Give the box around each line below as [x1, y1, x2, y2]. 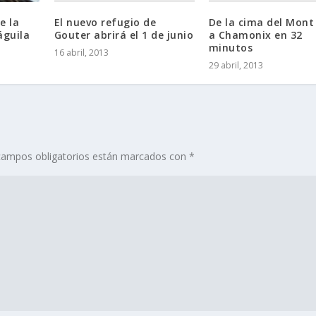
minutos [208, 40, 253, 54]
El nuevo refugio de [54, 15, 157, 29]
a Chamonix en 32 [208, 28, 303, 42]
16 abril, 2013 [54, 46, 109, 59]
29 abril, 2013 [208, 59, 263, 71]
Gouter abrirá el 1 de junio [54, 28, 194, 42]
